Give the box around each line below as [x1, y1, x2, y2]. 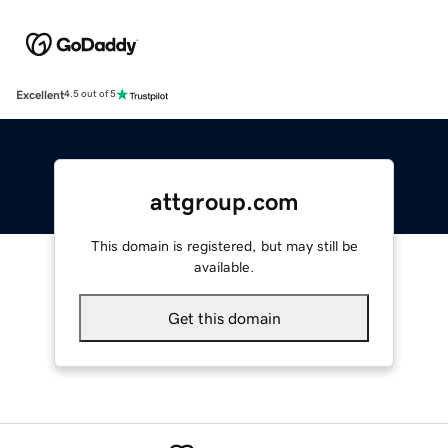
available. [194, 259, 254, 274]
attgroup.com [149, 189, 299, 214]
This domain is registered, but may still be [90, 238, 358, 253]
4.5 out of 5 [64, 89, 116, 100]
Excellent [16, 88, 64, 101]
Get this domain [167, 309, 281, 326]
